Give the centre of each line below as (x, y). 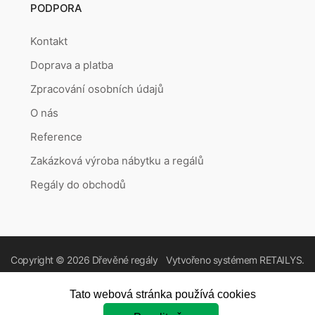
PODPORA (56, 8)
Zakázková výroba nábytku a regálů (117, 161)
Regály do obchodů (78, 185)
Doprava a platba (72, 65)
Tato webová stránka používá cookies (163, 294)
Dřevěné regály (125, 260)
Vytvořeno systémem (213, 260)
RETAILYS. (282, 260)
